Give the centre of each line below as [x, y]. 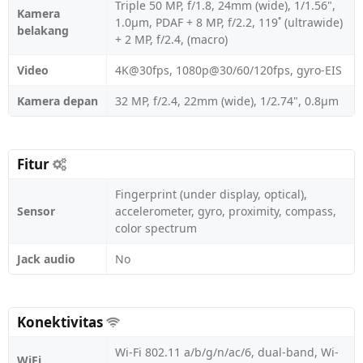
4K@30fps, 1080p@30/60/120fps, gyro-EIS [228, 70]
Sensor [36, 211]
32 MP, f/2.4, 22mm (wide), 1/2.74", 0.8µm [227, 101]
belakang [43, 30]
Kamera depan [58, 101]
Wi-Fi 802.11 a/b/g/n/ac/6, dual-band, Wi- [227, 352]
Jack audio [46, 259]
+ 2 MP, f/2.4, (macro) [171, 39]
